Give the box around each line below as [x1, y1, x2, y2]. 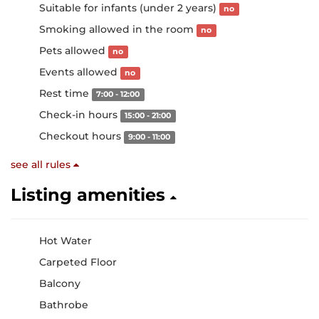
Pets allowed [39, 44, 108, 57]
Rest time [39, 87, 92, 100]
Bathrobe [39, 298, 88, 311]
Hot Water [39, 234, 92, 247]
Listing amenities [11, 184, 170, 205]
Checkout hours [39, 130, 124, 142]
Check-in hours [39, 108, 120, 121]
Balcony [39, 277, 80, 290]
